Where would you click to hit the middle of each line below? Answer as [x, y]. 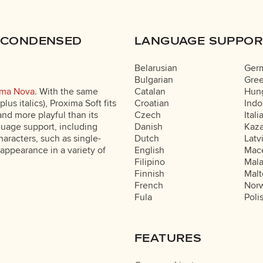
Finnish [149, 174]
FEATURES [168, 238]
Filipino [150, 162]
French [149, 186]
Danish [149, 127]
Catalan [150, 92]
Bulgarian [154, 80]
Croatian [152, 103]
